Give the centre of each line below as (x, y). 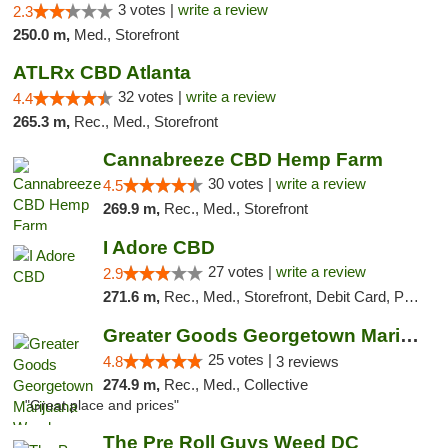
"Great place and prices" (102, 405)
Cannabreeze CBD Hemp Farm (242, 159)
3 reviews (307, 361)
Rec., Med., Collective (235, 384)
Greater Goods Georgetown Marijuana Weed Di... (409, 335)
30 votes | (241, 183)
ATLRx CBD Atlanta (102, 72)
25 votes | (241, 359)
